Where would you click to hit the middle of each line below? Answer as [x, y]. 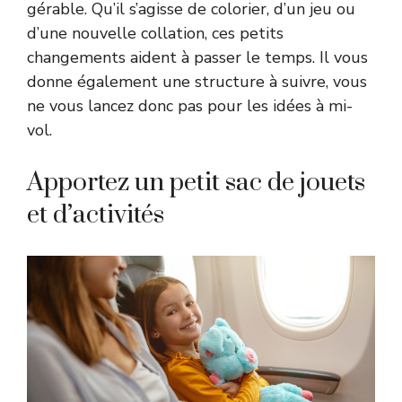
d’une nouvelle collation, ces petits [155, 33]
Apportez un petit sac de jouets [196, 182]
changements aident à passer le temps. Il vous [197, 57]
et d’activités [96, 214]
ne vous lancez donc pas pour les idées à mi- [190, 105]
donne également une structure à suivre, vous [197, 81]
